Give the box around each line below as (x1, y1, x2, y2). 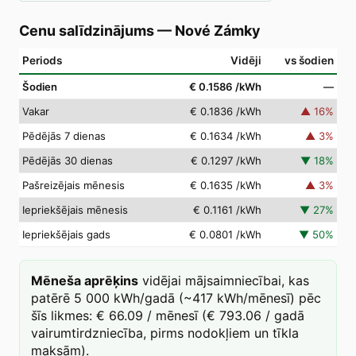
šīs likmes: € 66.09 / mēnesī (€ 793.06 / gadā (31, 308, 304, 323)
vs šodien (284, 54, 334, 67)
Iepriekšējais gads (22, 228, 110, 241)
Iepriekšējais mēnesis (22, 203, 128, 216)
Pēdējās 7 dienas (22, 130, 106, 142)
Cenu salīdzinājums (19, 22, 154, 39)
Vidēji (230, 54, 261, 67)
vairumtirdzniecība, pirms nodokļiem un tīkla (31, 325, 299, 341)
